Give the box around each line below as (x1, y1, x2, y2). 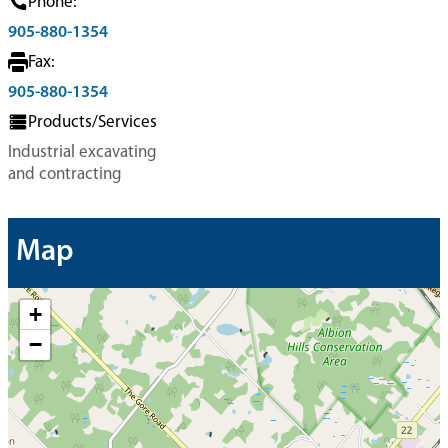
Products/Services (28, 114, 157, 131)
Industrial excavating (8, 144, 157, 161)
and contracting (8, 166, 122, 183)
